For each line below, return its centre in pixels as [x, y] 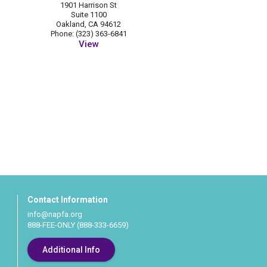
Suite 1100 [89, 15]
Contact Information [67, 200]
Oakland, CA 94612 [89, 24]
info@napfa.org [55, 214]
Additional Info [71, 250]
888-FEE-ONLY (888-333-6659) [78, 225]
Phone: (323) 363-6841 [89, 34]
